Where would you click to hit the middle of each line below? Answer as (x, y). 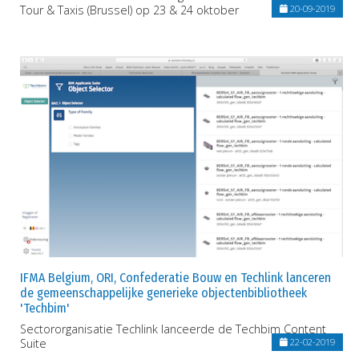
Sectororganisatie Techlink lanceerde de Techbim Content (173, 329)
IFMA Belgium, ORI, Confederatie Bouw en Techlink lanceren (175, 278)
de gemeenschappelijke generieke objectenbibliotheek (163, 293)
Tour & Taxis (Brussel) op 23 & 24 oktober (129, 10)
